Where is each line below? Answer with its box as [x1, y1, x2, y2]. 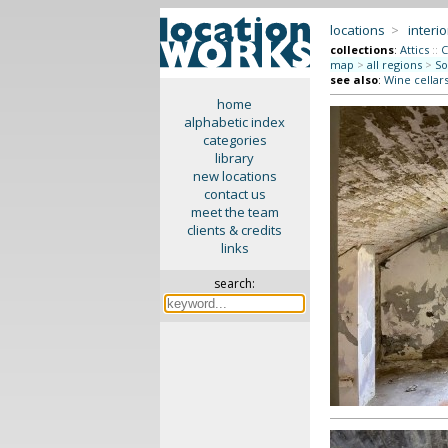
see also [329, 72, 378, 87]
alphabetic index [184, 113, 286, 131]
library [215, 149, 255, 167]
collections [329, 42, 394, 57]
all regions [366, 57, 422, 72]
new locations [192, 167, 277, 185]
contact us [203, 185, 266, 203]
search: [214, 275, 256, 292]
